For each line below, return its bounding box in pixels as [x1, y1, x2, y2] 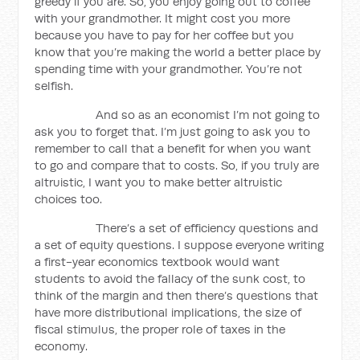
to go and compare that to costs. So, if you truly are [35, 157, 320, 173]
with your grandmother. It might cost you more [35, 10, 291, 26]
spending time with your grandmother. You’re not [35, 61, 303, 76]
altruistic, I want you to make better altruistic [35, 174, 283, 190]
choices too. [35, 191, 103, 207]
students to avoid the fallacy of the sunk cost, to [35, 271, 306, 286]
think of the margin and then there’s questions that [35, 288, 319, 303]
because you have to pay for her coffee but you [35, 27, 295, 43]
